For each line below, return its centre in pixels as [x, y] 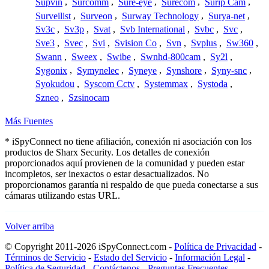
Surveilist [53, 16]
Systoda [213, 84]
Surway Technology [160, 16]
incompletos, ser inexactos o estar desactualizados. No [107, 174]
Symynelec [98, 70]
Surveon [96, 16]
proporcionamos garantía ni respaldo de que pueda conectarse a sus [131, 185]
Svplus [204, 43]
